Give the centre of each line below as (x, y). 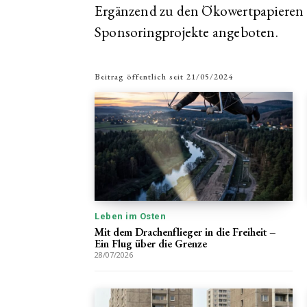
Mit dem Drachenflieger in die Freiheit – (185, 232)
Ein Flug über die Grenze (151, 243)
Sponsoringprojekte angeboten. (186, 32)
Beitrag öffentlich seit (139, 76)
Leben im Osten (130, 216)
